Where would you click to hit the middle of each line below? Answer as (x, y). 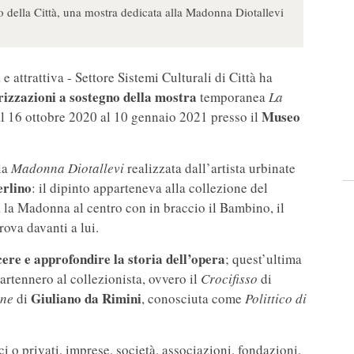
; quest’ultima (264, 259)
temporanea (233, 97)
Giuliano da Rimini (85, 299)
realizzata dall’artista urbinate (210, 168)
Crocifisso (229, 279)
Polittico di (274, 299)
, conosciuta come (192, 299)
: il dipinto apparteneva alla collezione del (150, 188)
